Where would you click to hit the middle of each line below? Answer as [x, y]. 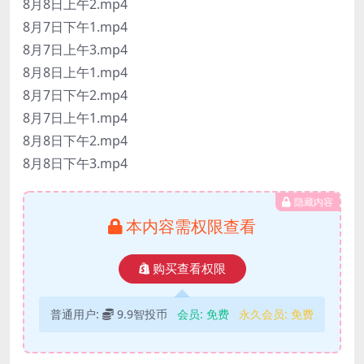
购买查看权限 [189, 269]
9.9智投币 [142, 314]
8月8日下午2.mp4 [75, 141]
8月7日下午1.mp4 [75, 27]
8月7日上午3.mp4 [75, 50]
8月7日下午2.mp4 [75, 95]
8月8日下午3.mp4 [75, 164]
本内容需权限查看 [191, 227]
